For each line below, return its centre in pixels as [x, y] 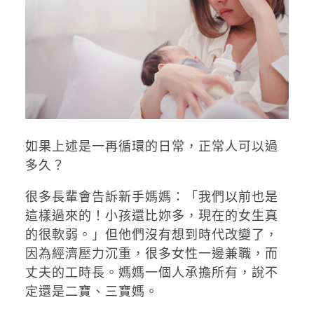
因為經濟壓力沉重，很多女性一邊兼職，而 [151, 254]
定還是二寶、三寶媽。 [91, 292]
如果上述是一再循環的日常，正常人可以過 [151, 146]
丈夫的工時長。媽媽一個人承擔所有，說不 [151, 273]
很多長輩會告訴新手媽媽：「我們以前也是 [151, 197]
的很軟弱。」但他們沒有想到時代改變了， [151, 235]
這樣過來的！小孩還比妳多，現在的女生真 [151, 216]
